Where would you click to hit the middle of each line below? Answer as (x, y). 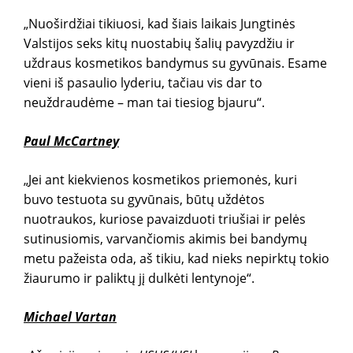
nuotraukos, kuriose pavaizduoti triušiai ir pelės (165, 219)
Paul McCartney (71, 141)
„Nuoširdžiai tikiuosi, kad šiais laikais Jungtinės (160, 24)
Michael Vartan (70, 317)
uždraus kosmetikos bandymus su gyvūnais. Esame (175, 63)
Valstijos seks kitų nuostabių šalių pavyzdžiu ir (159, 43)
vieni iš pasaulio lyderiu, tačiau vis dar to (143, 83)
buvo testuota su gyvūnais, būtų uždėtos (144, 199)
